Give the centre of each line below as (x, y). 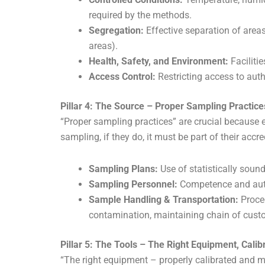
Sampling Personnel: (133, 185)
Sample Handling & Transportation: (164, 200)
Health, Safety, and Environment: (159, 62)
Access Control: (122, 77)
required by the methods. (140, 15)
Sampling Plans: (123, 169)
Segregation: (116, 31)
